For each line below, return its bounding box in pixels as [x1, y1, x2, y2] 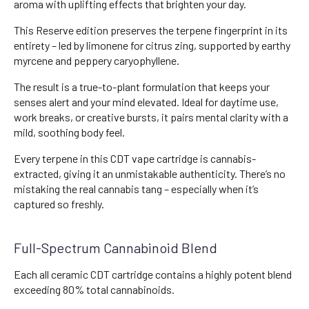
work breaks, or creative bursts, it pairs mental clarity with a [14, 110, 288, 124]
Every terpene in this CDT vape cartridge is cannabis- [14, 152, 256, 166]
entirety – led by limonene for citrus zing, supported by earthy [14, 39, 290, 52]
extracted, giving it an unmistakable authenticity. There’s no [14, 167, 286, 181]
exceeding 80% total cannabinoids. [14, 283, 175, 297]
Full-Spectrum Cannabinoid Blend [14, 239, 217, 257]
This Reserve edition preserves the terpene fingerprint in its [14, 23, 288, 37]
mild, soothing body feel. [14, 126, 125, 139]
